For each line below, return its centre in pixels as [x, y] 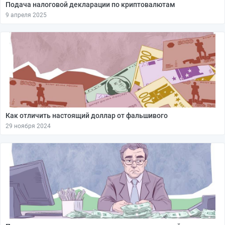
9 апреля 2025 [26, 15]
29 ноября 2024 [28, 126]
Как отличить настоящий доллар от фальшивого [87, 116]
